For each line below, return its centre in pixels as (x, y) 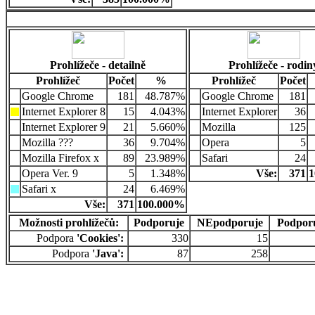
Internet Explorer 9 (64, 127)
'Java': (108, 254)
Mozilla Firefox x (60, 158)
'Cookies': (100, 238)
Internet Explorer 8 (64, 112)
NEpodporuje (230, 223)
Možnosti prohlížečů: (69, 223)
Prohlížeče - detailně (98, 65)
